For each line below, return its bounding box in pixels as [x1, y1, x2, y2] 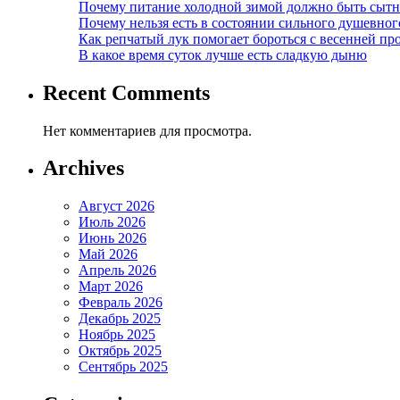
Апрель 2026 [79, 262, 156, 279]
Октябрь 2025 [79, 343, 162, 359]
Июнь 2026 [79, 230, 146, 246]
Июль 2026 [79, 214, 146, 230]
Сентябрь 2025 [79, 359, 168, 375]
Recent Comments [43, 80, 210, 104]
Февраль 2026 [79, 295, 162, 311]
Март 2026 [79, 279, 143, 295]
